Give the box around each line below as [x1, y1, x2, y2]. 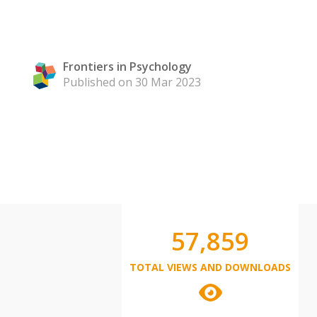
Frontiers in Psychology [63, 59, 192, 74]
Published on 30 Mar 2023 [63, 74, 201, 90]
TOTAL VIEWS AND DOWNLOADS [129, 260, 291, 274]
